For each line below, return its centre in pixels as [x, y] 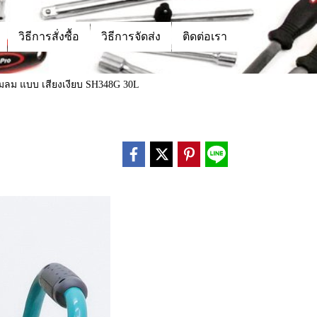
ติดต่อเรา [205, 36]
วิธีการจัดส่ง [131, 36]
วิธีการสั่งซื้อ [49, 36]
